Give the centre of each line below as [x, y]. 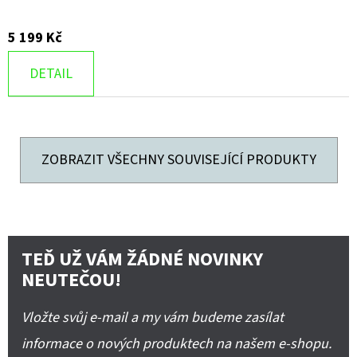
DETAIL [51, 73]
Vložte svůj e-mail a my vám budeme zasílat [153, 317]
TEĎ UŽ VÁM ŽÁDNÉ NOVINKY [142, 259]
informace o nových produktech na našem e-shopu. [177, 343]
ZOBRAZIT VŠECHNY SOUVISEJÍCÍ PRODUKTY [178, 159]
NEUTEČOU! [71, 280]
